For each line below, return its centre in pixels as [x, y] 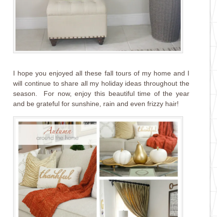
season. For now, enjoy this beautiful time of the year [101, 94]
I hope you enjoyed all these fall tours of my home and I [101, 73]
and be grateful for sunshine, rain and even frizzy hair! [96, 104]
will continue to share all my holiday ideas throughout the [101, 84]
